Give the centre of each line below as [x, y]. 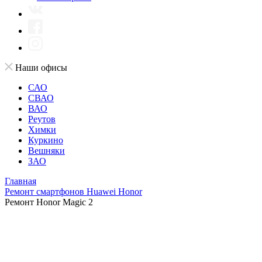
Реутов [42, 119]
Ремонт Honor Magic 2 [49, 202]
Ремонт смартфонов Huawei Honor [73, 192]
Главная [20, 181]
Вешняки [46, 151]
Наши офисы [41, 68]
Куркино [46, 140]
